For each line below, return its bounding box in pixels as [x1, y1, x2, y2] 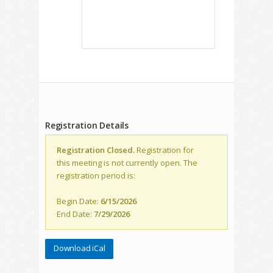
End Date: [57, 208, 94, 220]
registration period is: [57, 170, 135, 182]
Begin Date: [57, 196, 101, 207]
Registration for [135, 144, 194, 156]
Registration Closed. [57, 144, 135, 156]
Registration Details [45, 119, 129, 132]
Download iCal [54, 243, 105, 254]
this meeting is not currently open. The [57, 157, 197, 169]
